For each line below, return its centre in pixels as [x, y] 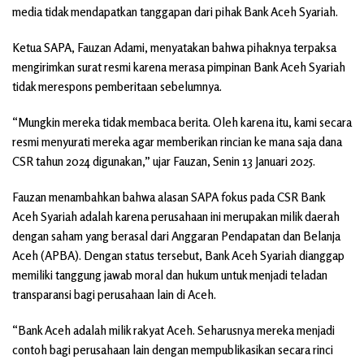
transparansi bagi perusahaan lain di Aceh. [114, 294]
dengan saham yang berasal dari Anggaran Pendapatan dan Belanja [176, 236]
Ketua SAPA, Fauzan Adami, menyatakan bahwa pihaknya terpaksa [174, 47]
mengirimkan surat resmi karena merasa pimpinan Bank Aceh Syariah [179, 67]
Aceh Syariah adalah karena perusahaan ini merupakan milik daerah [176, 216]
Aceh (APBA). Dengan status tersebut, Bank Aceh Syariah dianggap [178, 255]
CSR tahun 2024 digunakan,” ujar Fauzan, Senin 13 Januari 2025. [164, 161]
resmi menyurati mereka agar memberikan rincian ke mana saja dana [177, 141]
